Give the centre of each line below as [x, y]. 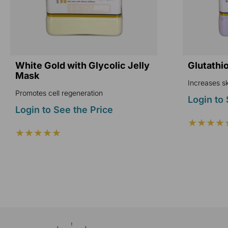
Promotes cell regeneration [59, 93]
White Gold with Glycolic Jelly [82, 65]
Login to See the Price [64, 109]
